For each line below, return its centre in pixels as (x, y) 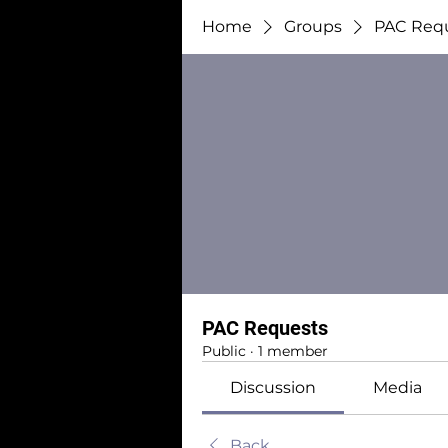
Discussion (273, 387)
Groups (313, 26)
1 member (293, 351)
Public (224, 351)
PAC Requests (265, 328)
